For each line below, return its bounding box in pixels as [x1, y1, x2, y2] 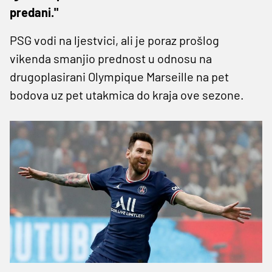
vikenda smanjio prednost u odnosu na [10, 50, 212, 66]
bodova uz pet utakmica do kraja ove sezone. [10, 87, 244, 102]
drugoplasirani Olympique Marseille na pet [10, 69, 229, 84]
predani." [10, 4, 58, 19]
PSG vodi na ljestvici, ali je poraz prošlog [10, 32, 219, 47]
